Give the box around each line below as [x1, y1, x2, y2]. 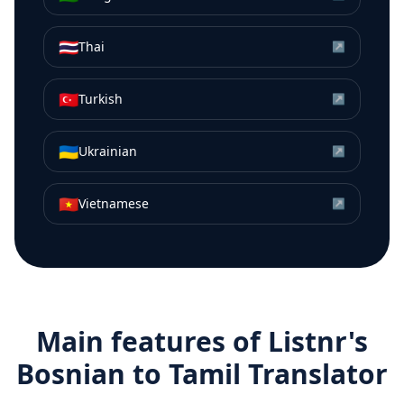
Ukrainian [78, 142, 137, 161]
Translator [241, 355, 388, 393]
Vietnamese [78, 195, 149, 213]
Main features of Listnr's [36, 323, 368, 361]
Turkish [78, 90, 123, 108]
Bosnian [16, 355, 125, 393]
